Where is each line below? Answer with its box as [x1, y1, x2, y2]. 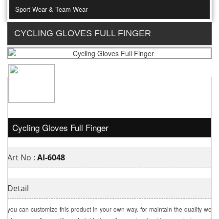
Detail [7, 183, 29, 194]
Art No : [7, 152, 37, 163]
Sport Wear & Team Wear [15, 4, 88, 14]
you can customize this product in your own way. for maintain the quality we [7, 205, 212, 214]
